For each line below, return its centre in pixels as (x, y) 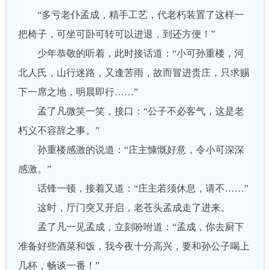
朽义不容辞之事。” (58, 130)
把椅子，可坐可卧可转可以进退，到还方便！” (116, 34)
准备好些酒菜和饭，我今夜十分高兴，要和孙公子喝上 (133, 246)
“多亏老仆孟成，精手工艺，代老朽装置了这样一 (131, 15)
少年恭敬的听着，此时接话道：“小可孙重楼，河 (131, 53)
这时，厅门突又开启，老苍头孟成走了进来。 (124, 208)
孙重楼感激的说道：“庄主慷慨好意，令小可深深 (131, 150)
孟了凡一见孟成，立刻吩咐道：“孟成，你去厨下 (131, 227)
